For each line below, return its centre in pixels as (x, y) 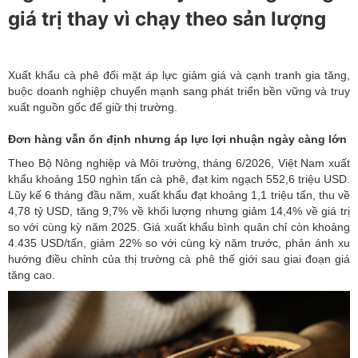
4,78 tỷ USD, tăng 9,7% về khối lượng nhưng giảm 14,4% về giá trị (179, 211)
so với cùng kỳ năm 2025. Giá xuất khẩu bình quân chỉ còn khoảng (179, 227)
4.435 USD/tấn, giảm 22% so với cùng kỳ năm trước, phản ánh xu (179, 243)
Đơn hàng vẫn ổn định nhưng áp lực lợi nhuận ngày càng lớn (177, 139)
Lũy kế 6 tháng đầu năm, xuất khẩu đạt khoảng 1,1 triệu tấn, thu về (179, 195)
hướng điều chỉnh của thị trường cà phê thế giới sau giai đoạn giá (179, 259)
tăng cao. (32, 275)
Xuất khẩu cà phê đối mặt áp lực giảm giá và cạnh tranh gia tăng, (179, 76)
